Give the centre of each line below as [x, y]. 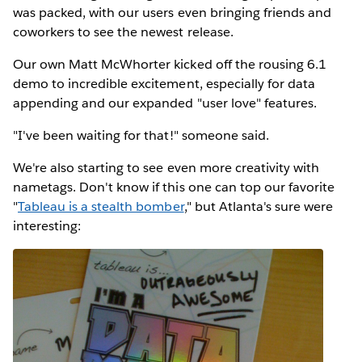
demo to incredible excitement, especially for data [164, 83]
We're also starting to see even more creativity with [166, 167]
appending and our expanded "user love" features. [165, 103]
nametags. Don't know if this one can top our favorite [174, 187]
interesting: [47, 225]
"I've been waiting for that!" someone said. [141, 135]
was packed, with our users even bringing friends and [172, 12]
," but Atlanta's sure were [259, 206]
